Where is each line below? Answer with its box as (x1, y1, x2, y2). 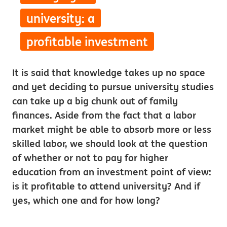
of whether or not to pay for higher (12, 152, 168, 164)
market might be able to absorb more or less (12, 123, 211, 135)
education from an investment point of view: (12, 166, 211, 178)
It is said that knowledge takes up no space (12, 66, 205, 79)
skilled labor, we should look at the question (12, 137, 208, 149)
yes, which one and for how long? (12, 194, 160, 206)
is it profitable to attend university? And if (12, 180, 200, 192)
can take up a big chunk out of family (12, 95, 178, 107)
